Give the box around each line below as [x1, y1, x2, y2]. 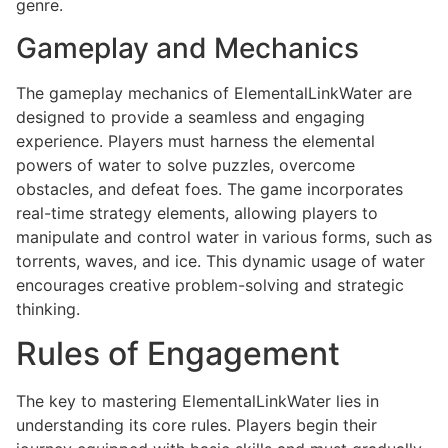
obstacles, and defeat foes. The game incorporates [16, 178, 403, 199]
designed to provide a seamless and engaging [16, 106, 365, 127]
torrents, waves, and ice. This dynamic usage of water [16, 250, 425, 271]
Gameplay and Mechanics [16, 30, 359, 65]
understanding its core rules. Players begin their [16, 415, 377, 435]
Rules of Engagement [16, 334, 340, 373]
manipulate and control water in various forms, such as [16, 226, 432, 247]
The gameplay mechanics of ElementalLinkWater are [16, 82, 412, 103]
